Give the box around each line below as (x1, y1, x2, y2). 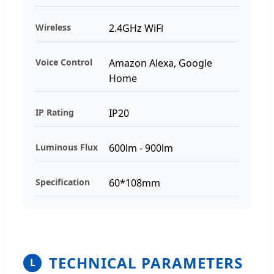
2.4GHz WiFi (109, 21, 163, 35)
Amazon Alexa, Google (109, 56, 212, 70)
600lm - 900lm (109, 141, 173, 155)
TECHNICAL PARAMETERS (49, 252, 243, 273)
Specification (35, 176, 90, 188)
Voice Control (35, 56, 92, 68)
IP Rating (35, 106, 74, 118)
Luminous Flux (35, 141, 98, 153)
